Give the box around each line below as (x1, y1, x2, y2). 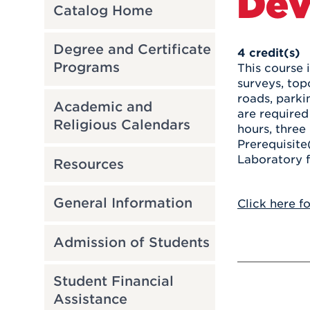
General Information (53, 195, 192, 212)
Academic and (53, 98, 152, 115)
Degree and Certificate (53, 42, 211, 58)
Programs (53, 60, 120, 76)
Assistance (53, 291, 127, 308)
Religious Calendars (53, 116, 190, 133)
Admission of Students (53, 234, 210, 250)
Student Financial (53, 273, 174, 290)
